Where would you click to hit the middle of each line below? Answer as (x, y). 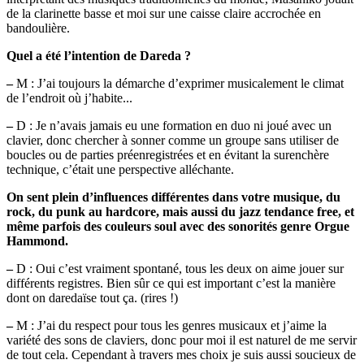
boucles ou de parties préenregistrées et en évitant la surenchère (168, 155)
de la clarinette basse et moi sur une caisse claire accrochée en (164, 14)
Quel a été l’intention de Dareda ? (99, 56)
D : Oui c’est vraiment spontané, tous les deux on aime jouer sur (178, 269)
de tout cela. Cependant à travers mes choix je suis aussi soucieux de (181, 355)
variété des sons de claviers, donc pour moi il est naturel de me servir (182, 340)
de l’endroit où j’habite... (69, 98)
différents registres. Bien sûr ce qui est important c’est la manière (171, 284)
